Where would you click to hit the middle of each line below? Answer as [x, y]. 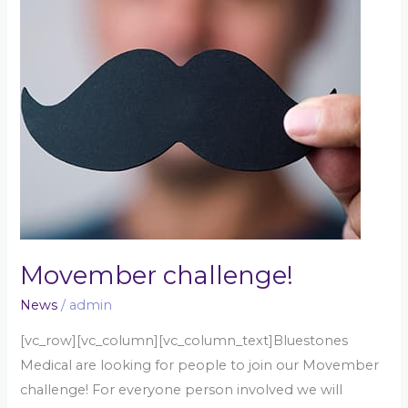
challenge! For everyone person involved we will [182, 389]
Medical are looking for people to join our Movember [200, 365]
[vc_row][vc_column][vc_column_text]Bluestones [184, 340]
